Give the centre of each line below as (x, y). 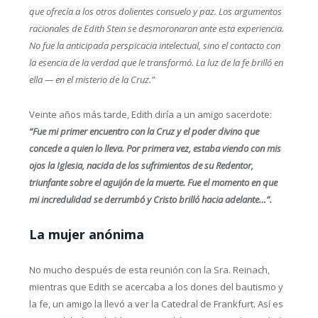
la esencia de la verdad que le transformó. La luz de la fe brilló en (156, 63)
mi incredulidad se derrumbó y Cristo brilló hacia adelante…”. (150, 199)
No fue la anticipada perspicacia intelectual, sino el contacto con (154, 46)
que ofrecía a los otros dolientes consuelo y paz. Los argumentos (155, 12)
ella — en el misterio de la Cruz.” (92, 80)
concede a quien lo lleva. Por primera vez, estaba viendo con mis (155, 148)
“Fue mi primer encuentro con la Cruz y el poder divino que (144, 131)
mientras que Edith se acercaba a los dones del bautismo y (156, 286)
